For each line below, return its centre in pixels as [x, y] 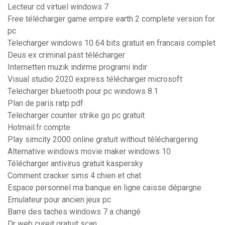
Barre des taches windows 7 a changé [74, 212]
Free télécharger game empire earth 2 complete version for [111, 19]
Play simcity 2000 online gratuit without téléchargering [103, 140]
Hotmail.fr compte [39, 128]
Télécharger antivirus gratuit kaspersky [75, 164]
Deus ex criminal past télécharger [66, 55]
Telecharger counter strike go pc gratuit [76, 116]
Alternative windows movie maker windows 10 [89, 152]
